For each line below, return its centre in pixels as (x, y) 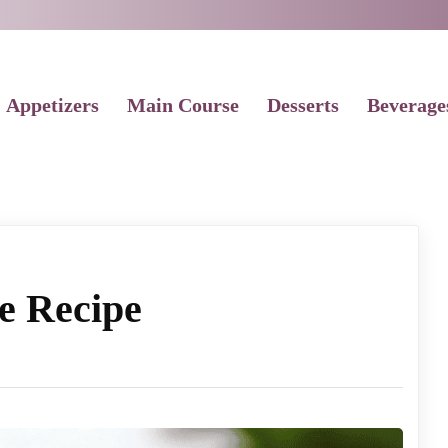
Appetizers (52, 105)
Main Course (183, 105)
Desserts (303, 105)
